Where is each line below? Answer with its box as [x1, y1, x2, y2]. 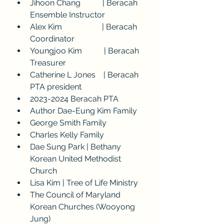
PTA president [30, 82, 81, 91]
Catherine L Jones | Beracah [30, 70, 140, 79]
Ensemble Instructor [30, 10, 105, 19]
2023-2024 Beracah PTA [30, 94, 118, 103]
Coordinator [30, 34, 74, 43]
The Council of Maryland [30, 190, 122, 199]
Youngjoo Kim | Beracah [30, 46, 141, 55]
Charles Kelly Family [30, 130, 104, 139]
